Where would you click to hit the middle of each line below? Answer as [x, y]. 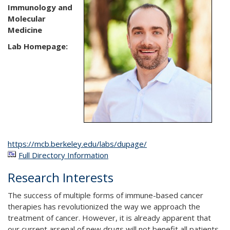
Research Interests [61, 177]
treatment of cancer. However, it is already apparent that [109, 218]
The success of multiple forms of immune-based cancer [106, 195]
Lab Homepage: [38, 46]
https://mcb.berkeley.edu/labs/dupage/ [77, 144]
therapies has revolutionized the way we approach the [104, 206]
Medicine [25, 30]
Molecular [27, 18]
